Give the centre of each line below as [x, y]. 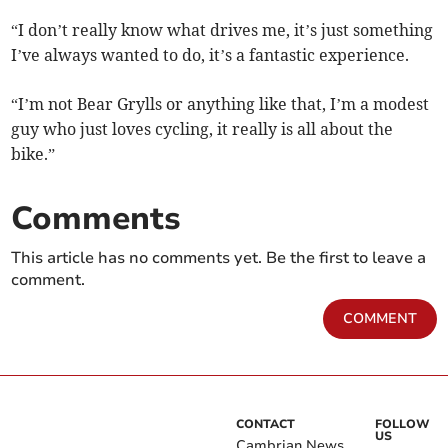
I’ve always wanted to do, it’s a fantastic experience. [210, 55]
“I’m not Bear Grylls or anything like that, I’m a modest [220, 104]
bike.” [33, 154]
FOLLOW [403, 424]
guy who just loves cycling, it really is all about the [202, 129]
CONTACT [265, 424]
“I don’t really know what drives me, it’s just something [222, 30]
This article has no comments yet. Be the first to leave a [219, 258]
